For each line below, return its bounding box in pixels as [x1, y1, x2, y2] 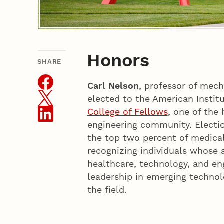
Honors [87, 50, 149, 71]
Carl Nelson [87, 80, 139, 91]
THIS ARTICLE [61, 57, 111, 65]
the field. [87, 184, 127, 195]
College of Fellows [87, 106, 168, 117]
